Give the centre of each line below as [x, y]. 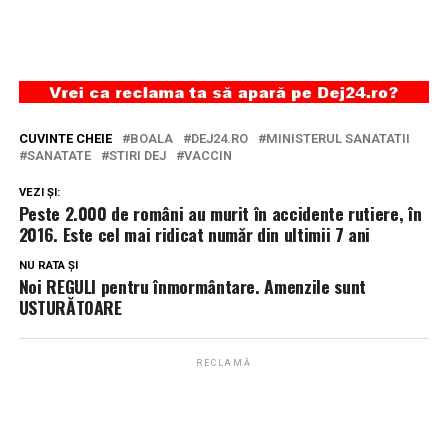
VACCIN [207, 156]
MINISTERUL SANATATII [337, 139]
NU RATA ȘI [48, 266]
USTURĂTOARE [70, 307]
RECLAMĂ [224, 363]
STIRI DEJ [137, 156]
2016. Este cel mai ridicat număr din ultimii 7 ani [194, 234]
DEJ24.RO [219, 139]
